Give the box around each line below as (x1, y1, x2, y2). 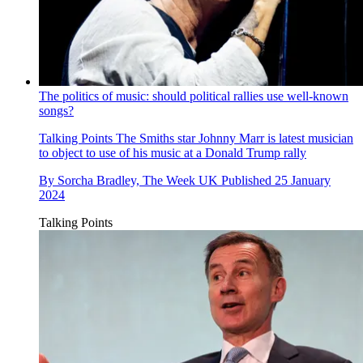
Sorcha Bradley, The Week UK (58, 173, 218, 188)
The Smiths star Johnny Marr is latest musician (113, 131, 353, 146)
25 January (275, 173, 331, 188)
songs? (39, 104, 74, 118)
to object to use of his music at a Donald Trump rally (39, 146, 306, 160)
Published (221, 173, 275, 188)
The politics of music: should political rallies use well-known (39, 89, 348, 104)
